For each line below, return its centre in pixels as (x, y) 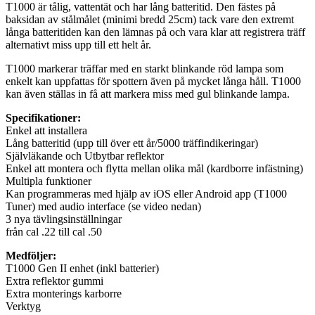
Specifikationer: (43, 117)
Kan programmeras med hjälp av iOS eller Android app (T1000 (146, 193)
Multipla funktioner (49, 181)
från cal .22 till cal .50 (54, 231)
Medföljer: (31, 255)
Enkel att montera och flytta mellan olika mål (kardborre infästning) (154, 168)
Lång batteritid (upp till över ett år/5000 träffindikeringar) (132, 143)
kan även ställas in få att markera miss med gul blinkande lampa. (148, 94)
